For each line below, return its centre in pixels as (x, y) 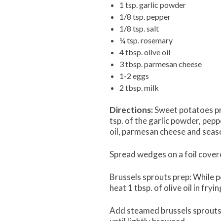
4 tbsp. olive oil (145, 52)
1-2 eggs (134, 76)
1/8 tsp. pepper (145, 17)
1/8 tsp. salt (139, 28)
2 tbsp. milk (139, 88)
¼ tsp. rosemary (146, 40)
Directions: (132, 110)
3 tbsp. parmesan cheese (161, 64)
